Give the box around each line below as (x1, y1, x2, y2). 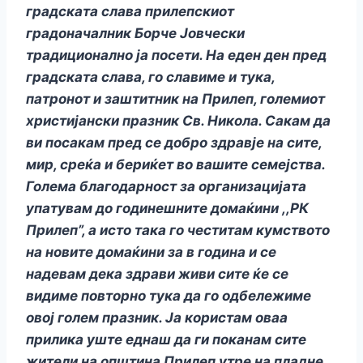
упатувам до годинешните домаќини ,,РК (26, 200, 309, 217)
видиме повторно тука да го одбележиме (26, 288, 311, 305)
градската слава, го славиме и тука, (26, 69, 275, 86)
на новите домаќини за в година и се (26, 244, 276, 261)
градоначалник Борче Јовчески (26, 25, 245, 42)
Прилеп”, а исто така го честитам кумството (26, 222, 330, 239)
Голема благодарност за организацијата (26, 178, 306, 195)
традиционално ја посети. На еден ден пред (26, 47, 327, 64)
